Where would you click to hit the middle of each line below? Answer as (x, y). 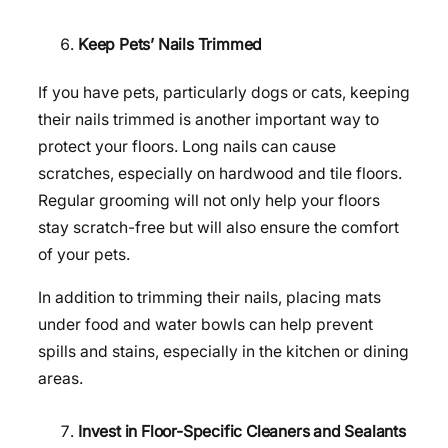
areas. (60, 378)
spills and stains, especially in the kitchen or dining (223, 351)
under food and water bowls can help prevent (205, 324)
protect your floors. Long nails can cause (187, 146)
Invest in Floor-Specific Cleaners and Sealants (242, 431)
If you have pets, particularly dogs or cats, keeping (224, 92)
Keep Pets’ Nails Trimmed (170, 44)
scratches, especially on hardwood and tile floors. (220, 173)
